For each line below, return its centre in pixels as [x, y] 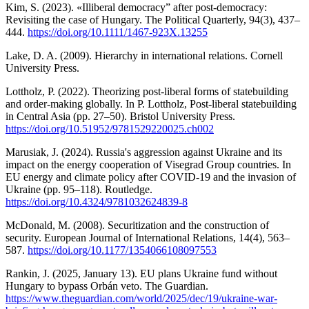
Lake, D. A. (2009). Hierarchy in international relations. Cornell [144, 55]
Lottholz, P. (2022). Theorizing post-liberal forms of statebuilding [147, 91]
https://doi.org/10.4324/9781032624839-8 [97, 201]
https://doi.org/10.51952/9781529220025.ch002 [110, 128]
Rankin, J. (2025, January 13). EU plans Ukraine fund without [141, 273]
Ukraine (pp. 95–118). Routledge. [79, 189]
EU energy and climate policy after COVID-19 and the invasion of [151, 177]
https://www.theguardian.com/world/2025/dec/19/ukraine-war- [141, 298]
